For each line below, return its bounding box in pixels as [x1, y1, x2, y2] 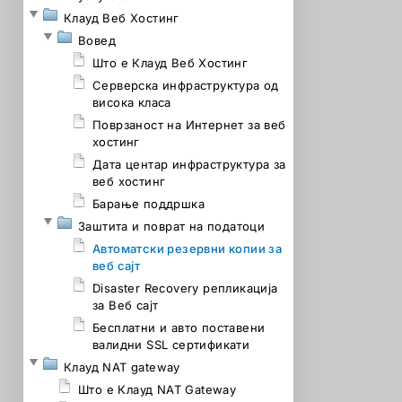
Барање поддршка [92, 197, 205, 211]
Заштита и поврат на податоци [78, 219, 266, 233]
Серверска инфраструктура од [92, 78, 279, 92]
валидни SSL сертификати [92, 337, 250, 352]
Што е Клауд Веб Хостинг [92, 56, 249, 70]
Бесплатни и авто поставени [92, 320, 266, 335]
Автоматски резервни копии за [92, 241, 283, 256]
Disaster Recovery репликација [92, 281, 278, 295]
